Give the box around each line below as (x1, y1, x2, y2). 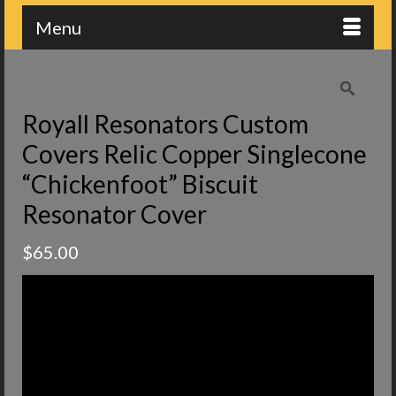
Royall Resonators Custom (22, 109, 308, 139)
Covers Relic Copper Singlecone (22, 139, 367, 169)
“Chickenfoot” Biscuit (22, 169, 258, 199)
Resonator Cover (22, 199, 207, 229)
